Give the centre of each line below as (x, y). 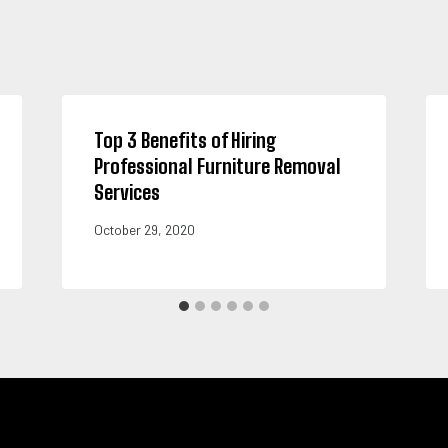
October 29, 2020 (144, 229)
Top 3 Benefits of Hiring (185, 140)
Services (126, 192)
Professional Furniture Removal (217, 166)
